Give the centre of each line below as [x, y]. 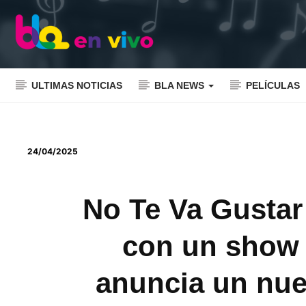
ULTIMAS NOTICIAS [77, 85]
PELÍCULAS [273, 85]
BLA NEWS [181, 85]
